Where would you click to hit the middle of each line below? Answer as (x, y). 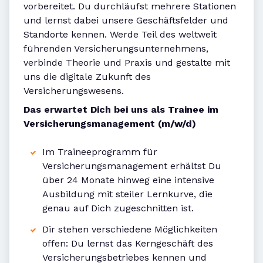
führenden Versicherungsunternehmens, (116, 49)
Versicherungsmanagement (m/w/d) (110, 124)
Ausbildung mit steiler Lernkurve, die (127, 194)
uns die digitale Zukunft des (87, 77)
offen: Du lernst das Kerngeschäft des (128, 244)
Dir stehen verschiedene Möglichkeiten (130, 230)
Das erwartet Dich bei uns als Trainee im (121, 110)
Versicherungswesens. (74, 91)
